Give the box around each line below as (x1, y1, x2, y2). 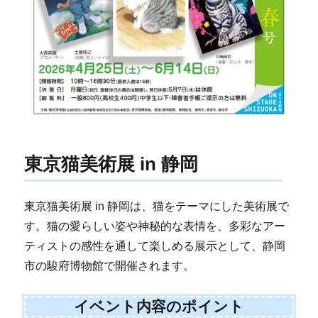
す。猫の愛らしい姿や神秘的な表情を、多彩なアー (24, 219, 286, 232)
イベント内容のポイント (74, 297, 244, 314)
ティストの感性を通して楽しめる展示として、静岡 (24, 239, 286, 252)
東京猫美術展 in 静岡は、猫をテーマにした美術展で (24, 199, 290, 212)
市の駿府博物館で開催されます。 (24, 259, 195, 272)
